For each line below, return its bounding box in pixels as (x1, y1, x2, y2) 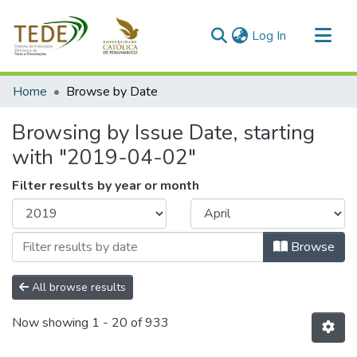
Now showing (12, 314, 92, 332)
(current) (285, 26, 332, 44)
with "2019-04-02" (12, 143, 196, 171)
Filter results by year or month (12, 177, 199, 194)
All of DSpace (13, 101, 90, 119)
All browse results (29, 280, 126, 295)
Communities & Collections (13, 76, 159, 93)
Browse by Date (66, 83, 158, 100)
